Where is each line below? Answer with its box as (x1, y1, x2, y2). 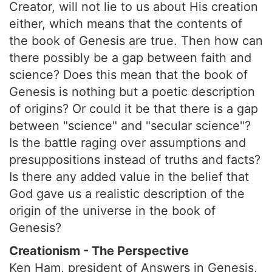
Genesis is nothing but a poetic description (9, 84, 255, 99)
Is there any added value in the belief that (9, 169, 249, 184)
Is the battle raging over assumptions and (9, 135, 246, 150)
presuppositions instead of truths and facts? (9, 152, 260, 167)
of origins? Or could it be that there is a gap (9, 101, 258, 116)
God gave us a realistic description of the (9, 186, 245, 201)
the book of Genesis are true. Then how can (9, 33, 263, 48)
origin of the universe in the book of (9, 203, 216, 218)
